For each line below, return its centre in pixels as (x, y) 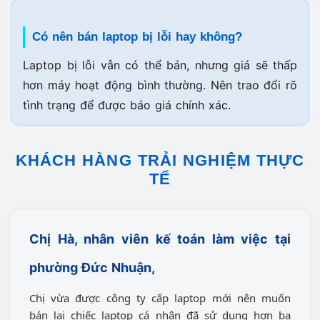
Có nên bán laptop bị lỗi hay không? (137, 37)
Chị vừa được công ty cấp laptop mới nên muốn (160, 298)
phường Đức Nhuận (90, 268)
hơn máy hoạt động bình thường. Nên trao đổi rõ (160, 85)
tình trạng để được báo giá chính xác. (127, 105)
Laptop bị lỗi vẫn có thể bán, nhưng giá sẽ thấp (160, 65)
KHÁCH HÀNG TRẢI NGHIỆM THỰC (160, 161)
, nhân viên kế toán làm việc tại (182, 239)
